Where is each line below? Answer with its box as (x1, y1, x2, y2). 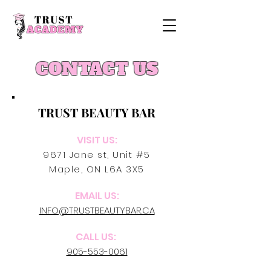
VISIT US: (76, 133, 117, 147)
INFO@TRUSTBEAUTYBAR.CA (39, 204, 155, 217)
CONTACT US (36, 57, 158, 80)
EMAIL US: (74, 189, 119, 203)
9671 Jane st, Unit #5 (43, 148, 151, 161)
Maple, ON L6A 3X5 (49, 163, 145, 175)
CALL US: (76, 230, 118, 244)
